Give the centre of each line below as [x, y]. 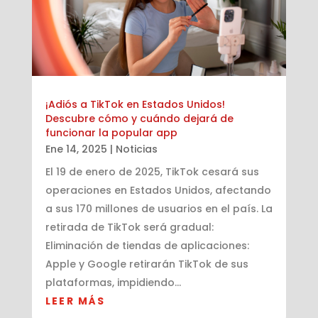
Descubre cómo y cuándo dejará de [139, 119]
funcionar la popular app [111, 133]
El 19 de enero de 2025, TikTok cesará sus [152, 172]
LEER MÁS [75, 301]
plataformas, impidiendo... [113, 283]
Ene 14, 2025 [76, 149]
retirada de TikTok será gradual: [129, 227]
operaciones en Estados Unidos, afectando [158, 191]
